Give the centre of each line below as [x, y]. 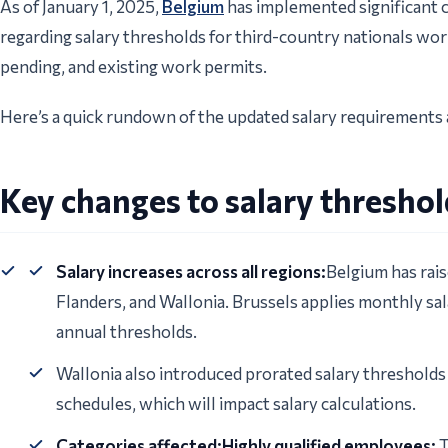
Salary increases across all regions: [191, 272]
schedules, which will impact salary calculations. [236, 404]
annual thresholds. [126, 332]
